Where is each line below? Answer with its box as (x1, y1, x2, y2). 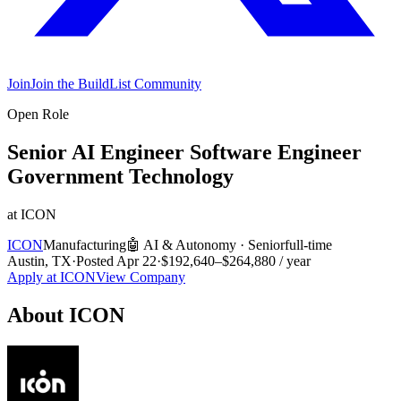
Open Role (7, 107, 69, 122)
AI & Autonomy (143, 236, 236, 252)
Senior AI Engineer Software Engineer (7, 140, 362, 164)
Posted (76, 252, 116, 269)
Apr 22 (116, 252, 157, 269)
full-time (285, 236, 332, 252)
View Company (96, 269, 185, 285)
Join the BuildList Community (30, 76, 201, 91)
